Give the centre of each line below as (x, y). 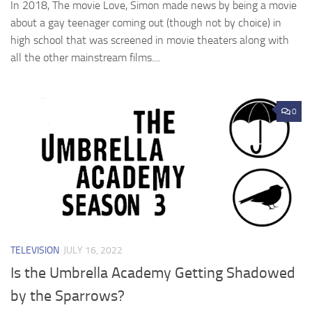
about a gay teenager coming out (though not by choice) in (146, 23)
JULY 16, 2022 (93, 251)
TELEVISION (35, 251)
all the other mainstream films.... (85, 58)
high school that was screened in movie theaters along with (150, 40)
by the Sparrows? (68, 296)
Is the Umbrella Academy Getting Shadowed (153, 273)
